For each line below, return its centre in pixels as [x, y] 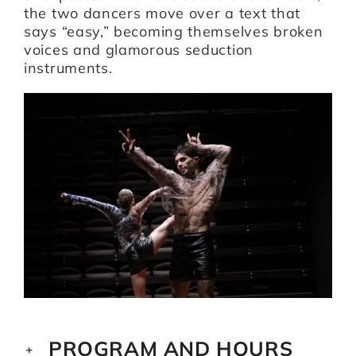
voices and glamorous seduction [139, 49]
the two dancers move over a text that [162, 13]
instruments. [68, 68]
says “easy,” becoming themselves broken [174, 31]
